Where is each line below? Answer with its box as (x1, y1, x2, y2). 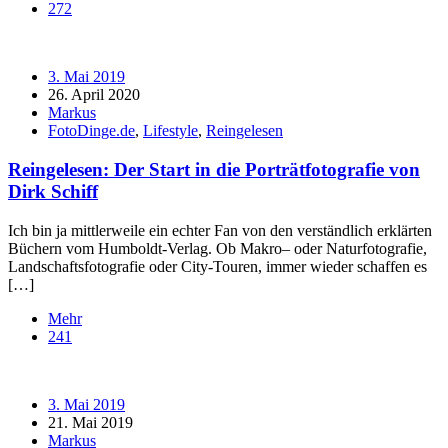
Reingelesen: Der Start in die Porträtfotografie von (8, 158, 420, 180)
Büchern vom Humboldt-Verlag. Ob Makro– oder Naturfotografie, (8, 239, 427, 257)
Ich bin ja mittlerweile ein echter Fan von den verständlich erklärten (8, 221, 432, 239)
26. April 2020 (48, 86, 140, 104)
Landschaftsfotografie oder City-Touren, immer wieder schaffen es (8, 257, 427, 275)
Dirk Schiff (8, 180, 98, 202)
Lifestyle (143, 122, 198, 140)
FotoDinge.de (48, 122, 135, 140)
